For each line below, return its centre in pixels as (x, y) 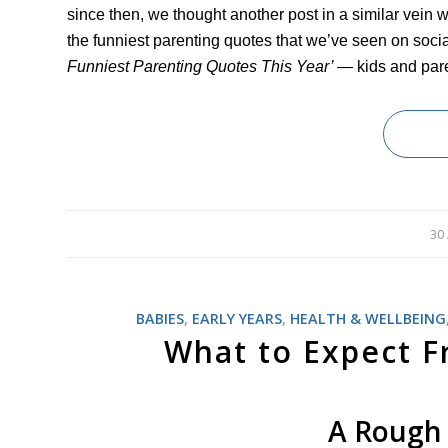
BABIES (159, 318)
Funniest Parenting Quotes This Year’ (202, 66)
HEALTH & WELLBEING (367, 318)
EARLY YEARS (236, 318)
